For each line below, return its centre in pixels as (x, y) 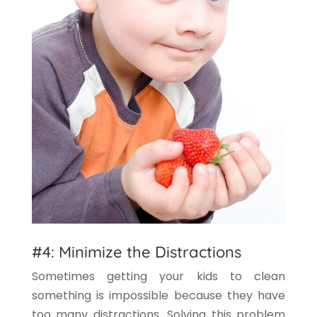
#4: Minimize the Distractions (136, 252)
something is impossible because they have (158, 296)
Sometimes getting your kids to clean (158, 277)
